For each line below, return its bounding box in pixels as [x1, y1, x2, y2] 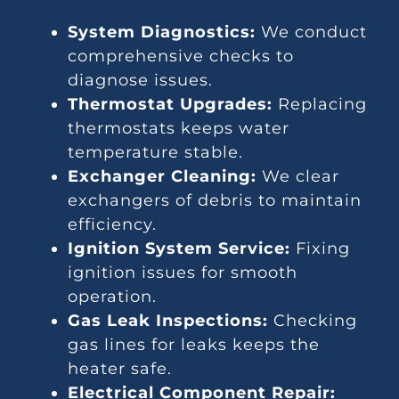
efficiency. [68, 215, 158, 235]
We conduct [256, 22, 368, 43]
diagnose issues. [68, 70, 214, 91]
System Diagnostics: [68, 22, 256, 43]
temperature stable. [68, 142, 244, 163]
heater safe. [68, 359, 173, 379]
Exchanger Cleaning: [68, 167, 257, 187]
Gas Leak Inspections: [68, 311, 269, 331]
